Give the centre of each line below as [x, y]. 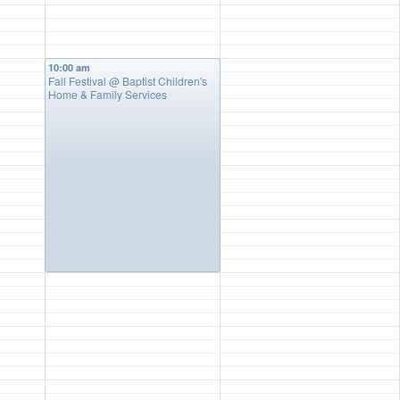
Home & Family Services [108, 95]
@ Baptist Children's [158, 81]
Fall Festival [79, 81]
